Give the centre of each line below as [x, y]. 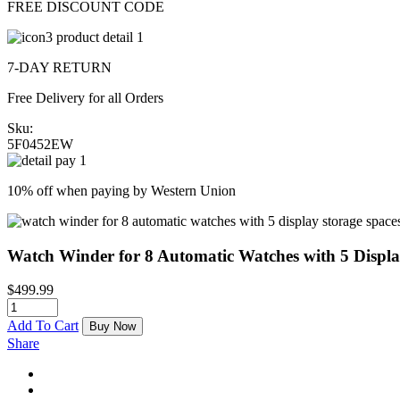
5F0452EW [40, 144]
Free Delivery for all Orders [85, 97]
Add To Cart [43, 326]
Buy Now [112, 327]
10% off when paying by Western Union [121, 190]
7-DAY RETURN [59, 67]
